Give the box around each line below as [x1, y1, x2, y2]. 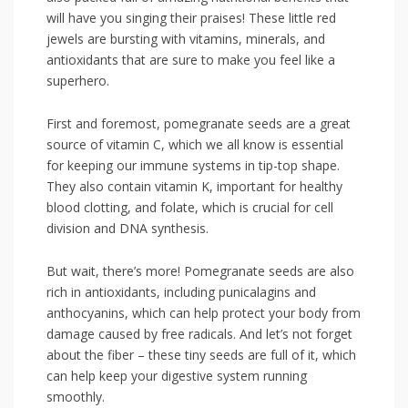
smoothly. [46, 388, 105, 406]
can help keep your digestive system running [46, 367, 307, 385]
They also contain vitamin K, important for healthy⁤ [46, 178, 342, 196]
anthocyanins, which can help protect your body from [46, 304, 361, 322]
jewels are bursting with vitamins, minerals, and [46, 30, 325, 48]
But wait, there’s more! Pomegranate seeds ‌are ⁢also [46, 262, 354, 280]
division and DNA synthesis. [46, 219, 209, 238]
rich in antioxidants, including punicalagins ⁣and [46, 283, 316, 301]
